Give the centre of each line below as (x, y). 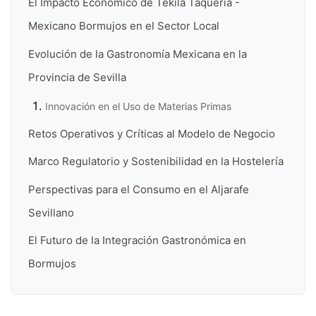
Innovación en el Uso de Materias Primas (138, 106)
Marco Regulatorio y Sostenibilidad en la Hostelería (156, 162)
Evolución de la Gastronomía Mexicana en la (138, 54)
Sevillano (51, 212)
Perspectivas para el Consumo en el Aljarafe (139, 189)
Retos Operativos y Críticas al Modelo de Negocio (152, 134)
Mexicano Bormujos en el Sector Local (124, 26)
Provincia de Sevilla (77, 77)
